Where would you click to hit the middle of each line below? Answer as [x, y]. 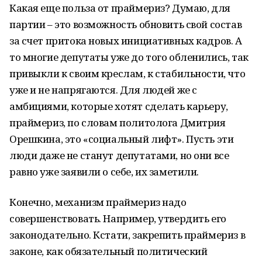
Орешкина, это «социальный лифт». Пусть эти [122, 139]
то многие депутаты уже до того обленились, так [129, 57]
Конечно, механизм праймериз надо [98, 202]
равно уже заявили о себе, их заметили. [104, 172]
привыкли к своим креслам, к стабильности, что [127, 73]
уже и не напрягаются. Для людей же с [103, 90]
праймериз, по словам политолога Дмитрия [118, 123]
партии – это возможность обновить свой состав [126, 24]
